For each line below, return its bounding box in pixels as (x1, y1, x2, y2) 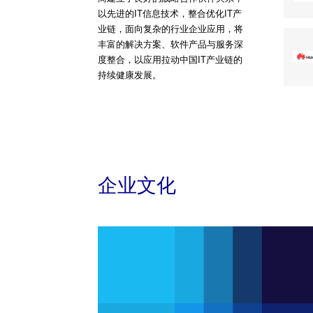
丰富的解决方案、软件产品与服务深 (98, 39, 243, 50)
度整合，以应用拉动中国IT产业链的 (98, 54, 242, 65)
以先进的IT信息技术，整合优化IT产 (98, 8, 242, 19)
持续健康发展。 (98, 70, 161, 80)
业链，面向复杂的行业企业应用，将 (98, 24, 243, 34)
